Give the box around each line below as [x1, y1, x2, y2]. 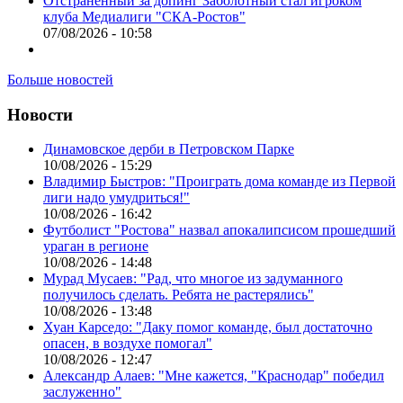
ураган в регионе [43, 238, 148, 255]
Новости [7, 104, 73, 124]
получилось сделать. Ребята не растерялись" [43, 287, 314, 303]
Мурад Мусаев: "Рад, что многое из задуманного [43, 271, 343, 287]
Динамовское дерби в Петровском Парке [43, 141, 294, 157]
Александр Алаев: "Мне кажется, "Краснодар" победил [43, 368, 384, 384]
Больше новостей [7, 71, 113, 87]
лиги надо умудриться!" [43, 190, 190, 206]
